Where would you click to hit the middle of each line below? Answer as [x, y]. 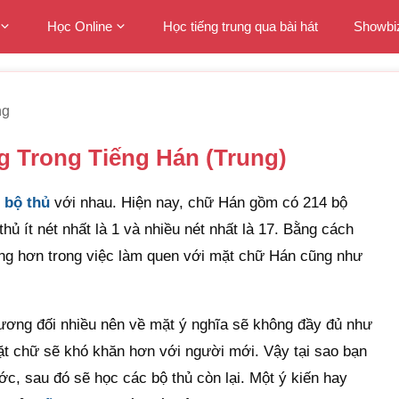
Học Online [79, 26]
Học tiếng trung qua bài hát [240, 26]
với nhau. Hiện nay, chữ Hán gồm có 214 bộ [199, 203]
